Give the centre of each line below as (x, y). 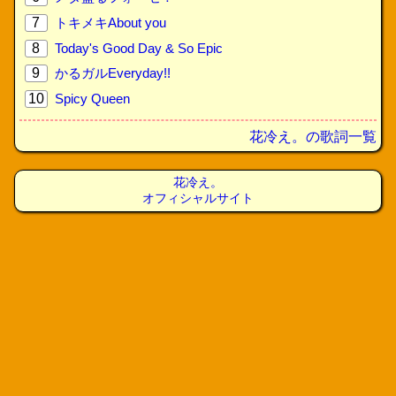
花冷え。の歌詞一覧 (312, 137)
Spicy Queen (92, 99)
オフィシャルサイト (198, 198)
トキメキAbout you (110, 23)
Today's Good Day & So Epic (138, 48)
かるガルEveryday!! (112, 73)
